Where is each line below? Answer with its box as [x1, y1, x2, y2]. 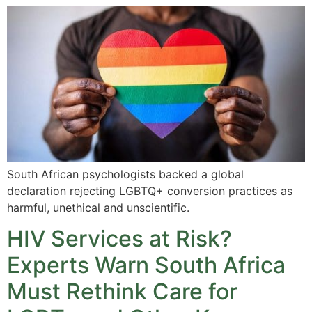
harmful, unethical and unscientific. [7, 201, 189, 215]
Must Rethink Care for [7, 278, 237, 306]
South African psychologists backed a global [7, 167, 244, 182]
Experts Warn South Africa [7, 251, 286, 279]
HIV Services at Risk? [7, 225, 232, 253]
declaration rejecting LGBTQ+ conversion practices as [7, 184, 292, 198]
